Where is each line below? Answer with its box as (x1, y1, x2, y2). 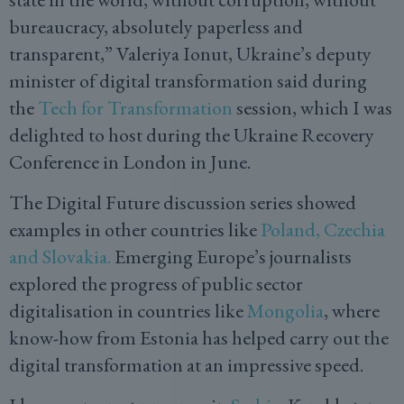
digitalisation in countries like (9, 298, 247, 324)
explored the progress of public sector (9, 271, 303, 297)
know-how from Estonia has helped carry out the (9, 325, 389, 351)
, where (324, 298, 380, 324)
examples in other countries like (9, 216, 261, 243)
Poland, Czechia (261, 216, 385, 243)
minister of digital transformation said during (9, 68, 367, 94)
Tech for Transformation (38, 95, 233, 121)
